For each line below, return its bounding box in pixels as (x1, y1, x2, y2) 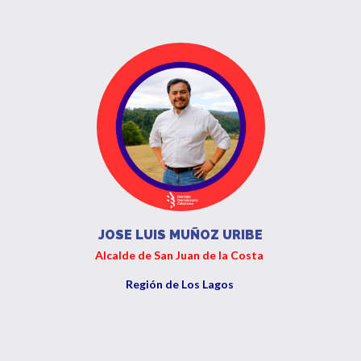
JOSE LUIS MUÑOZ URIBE (98, 227, 263, 243)
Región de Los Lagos (125, 277, 236, 291)
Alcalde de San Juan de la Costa (95, 248, 266, 262)
